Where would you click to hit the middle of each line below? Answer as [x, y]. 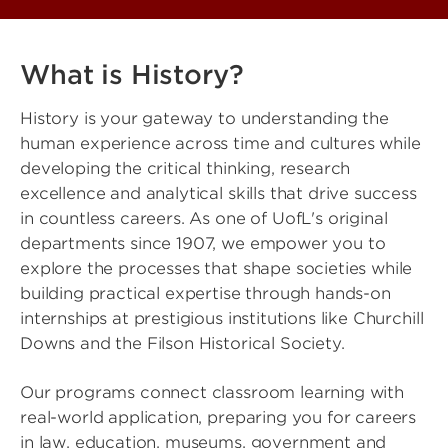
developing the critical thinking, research [185, 169]
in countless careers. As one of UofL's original [204, 219]
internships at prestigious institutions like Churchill [222, 319]
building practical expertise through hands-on [205, 294]
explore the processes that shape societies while [216, 269]
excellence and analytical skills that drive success [218, 194]
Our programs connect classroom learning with [212, 393]
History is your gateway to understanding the [204, 119]
